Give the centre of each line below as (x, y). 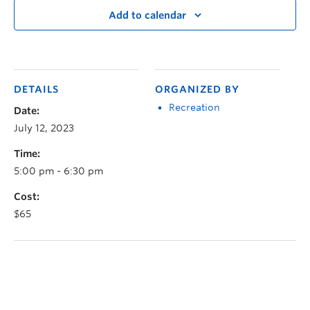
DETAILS (36, 90)
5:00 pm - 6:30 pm (58, 171)
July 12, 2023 (44, 128)
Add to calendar (147, 16)
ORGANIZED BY (197, 90)
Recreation (194, 108)
